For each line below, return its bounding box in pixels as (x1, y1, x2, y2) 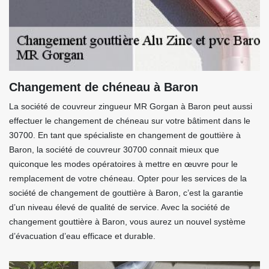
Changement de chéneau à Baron (9, 80, 198, 94)
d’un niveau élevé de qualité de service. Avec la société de (9, 202, 230, 212)
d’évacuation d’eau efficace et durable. (9, 231, 156, 241)
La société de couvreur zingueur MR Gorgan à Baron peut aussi (9, 101, 252, 111)
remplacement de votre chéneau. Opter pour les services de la (9, 174, 247, 183)
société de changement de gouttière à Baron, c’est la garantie (9, 188, 243, 198)
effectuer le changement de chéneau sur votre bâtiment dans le (9, 116, 250, 125)
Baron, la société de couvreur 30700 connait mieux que (9, 145, 219, 154)
